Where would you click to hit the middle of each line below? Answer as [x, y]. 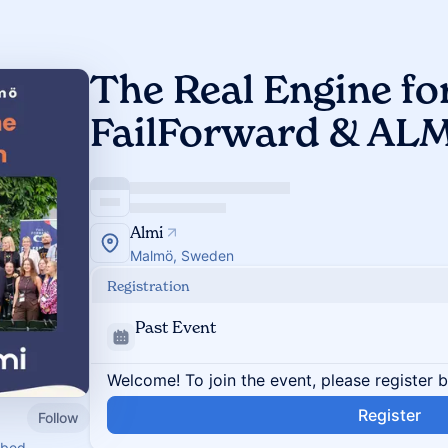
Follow [58, 417]
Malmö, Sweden [182, 255]
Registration [148, 285]
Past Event [175, 327]
